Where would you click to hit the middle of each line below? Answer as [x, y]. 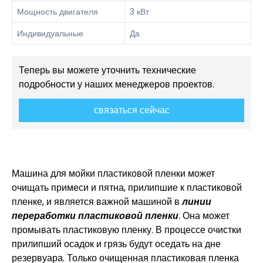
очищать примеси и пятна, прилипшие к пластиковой [127, 187]
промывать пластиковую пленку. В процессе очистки [127, 230]
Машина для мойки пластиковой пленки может [113, 173]
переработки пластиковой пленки [95, 215]
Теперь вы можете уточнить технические [107, 70]
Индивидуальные [50, 33]
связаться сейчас [131, 110]
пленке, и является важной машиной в [97, 201]
